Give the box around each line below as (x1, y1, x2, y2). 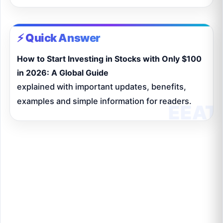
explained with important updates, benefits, (17, 82, 186, 92)
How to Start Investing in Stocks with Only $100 (17, 54, 202, 64)
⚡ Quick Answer (17, 31, 101, 45)
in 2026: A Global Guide (17, 68, 109, 78)
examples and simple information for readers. (17, 96, 192, 107)
